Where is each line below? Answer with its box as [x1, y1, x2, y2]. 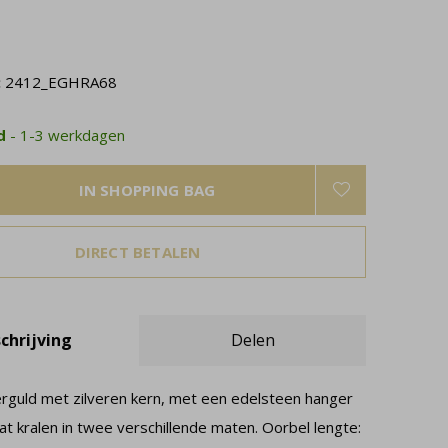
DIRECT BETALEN [74, 242, 201, 262]
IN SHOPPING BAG [78, 180, 216, 200]
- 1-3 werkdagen [10, 125, 125, 145]
